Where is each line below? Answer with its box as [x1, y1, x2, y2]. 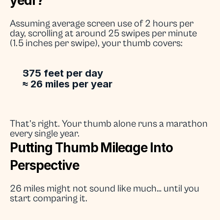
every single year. [10, 128, 80, 139]
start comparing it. [10, 193, 87, 204]
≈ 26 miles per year [23, 78, 112, 90]
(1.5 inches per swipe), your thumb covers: [10, 38, 183, 49]
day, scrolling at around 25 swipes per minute [10, 28, 197, 39]
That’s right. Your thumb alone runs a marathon [10, 118, 208, 130]
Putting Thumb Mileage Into [10, 140, 173, 155]
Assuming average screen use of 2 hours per [10, 18, 193, 29]
